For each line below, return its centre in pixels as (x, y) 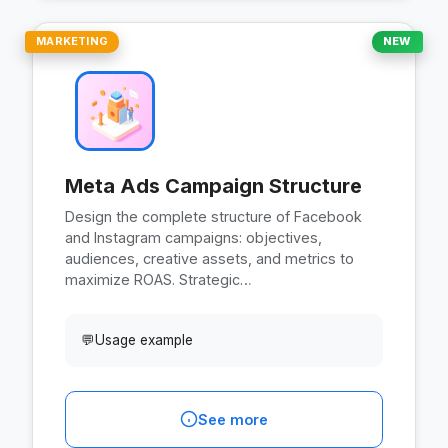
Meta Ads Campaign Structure (213, 185)
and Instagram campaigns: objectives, (193, 237)
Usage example (144, 339)
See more (233, 419)
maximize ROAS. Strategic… (158, 279)
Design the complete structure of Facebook (213, 216)
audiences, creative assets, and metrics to (209, 258)
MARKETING (72, 41)
